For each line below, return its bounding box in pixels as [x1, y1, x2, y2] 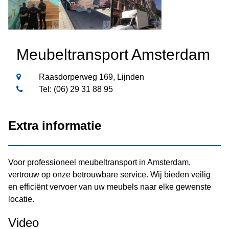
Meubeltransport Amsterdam [16, 46, 210, 63]
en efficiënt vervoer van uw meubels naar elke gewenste [8, 182, 211, 191]
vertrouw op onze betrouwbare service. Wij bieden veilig [8, 170, 211, 179]
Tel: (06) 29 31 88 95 [37, 85, 113, 94]
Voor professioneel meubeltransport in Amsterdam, [8, 157, 191, 167]
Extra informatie [8, 118, 101, 132]
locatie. [8, 194, 34, 203]
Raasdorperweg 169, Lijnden [37, 73, 144, 82]
